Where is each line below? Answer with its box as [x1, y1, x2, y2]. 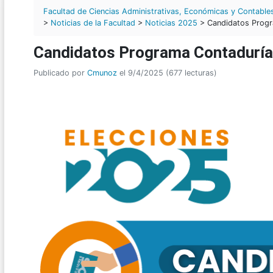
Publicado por [34, 68, 87, 78]
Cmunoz [87, 68, 117, 78]
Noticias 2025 [145, 18, 197, 27]
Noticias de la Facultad [51, 18, 135, 27]
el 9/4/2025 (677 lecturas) [117, 68, 217, 78]
